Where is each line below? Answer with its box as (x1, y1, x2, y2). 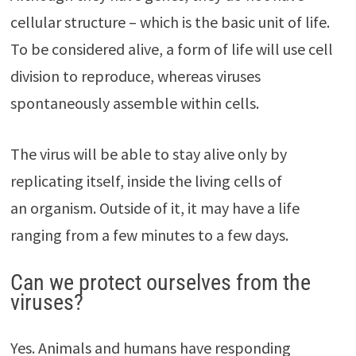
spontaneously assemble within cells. (10, 92, 259, 113)
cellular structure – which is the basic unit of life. (10, 11, 330, 32)
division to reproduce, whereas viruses (10, 65, 261, 86)
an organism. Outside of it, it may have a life (10, 197, 300, 218)
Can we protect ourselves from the (10, 269, 311, 296)
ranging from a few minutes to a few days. (10, 224, 288, 245)
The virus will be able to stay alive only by (10, 143, 287, 164)
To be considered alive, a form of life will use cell (10, 38, 333, 59)
